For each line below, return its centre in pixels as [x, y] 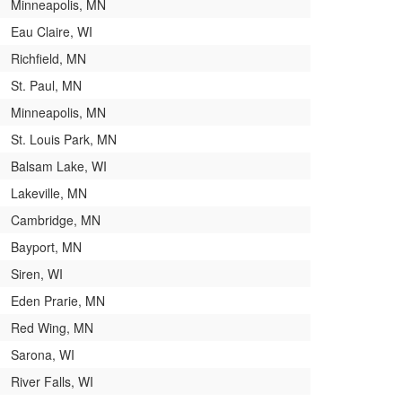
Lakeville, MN [49, 192]
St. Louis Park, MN [64, 139]
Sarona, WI [43, 354]
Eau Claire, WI [52, 31]
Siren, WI [37, 273]
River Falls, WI [52, 381]
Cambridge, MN [56, 219]
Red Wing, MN [52, 327]
